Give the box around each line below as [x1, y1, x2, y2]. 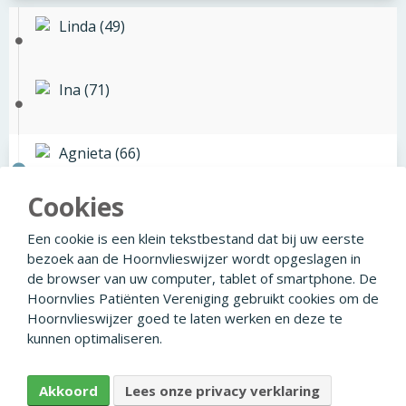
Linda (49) [59, 16, 125, 37]
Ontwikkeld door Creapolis [163, 349, 302, 364]
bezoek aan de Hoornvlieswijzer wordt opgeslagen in [27, 249, 361, 267]
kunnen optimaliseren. [27, 329, 162, 347]
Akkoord [39, 382, 98, 400]
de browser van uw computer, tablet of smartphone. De [27, 269, 377, 287]
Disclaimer [18, 349, 72, 364]
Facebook [94, 313, 148, 328]
